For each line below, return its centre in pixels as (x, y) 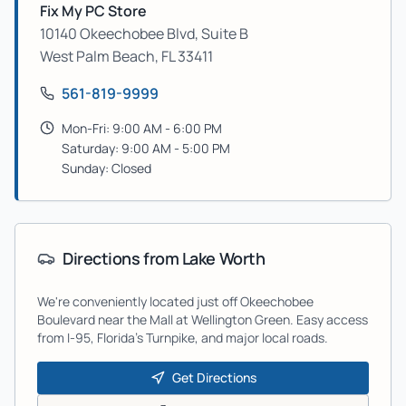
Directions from (122, 258)
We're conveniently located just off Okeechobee (175, 301)
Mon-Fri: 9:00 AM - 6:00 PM (142, 128)
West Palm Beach (97, 56)
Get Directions (214, 377)
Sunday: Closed (106, 168)
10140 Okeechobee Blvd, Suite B (144, 34)
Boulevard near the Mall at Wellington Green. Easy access (203, 319)
